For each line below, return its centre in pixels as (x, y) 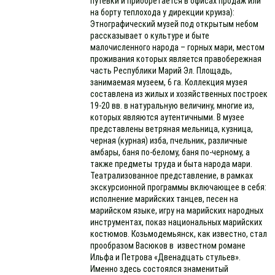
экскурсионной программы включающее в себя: (179, 187)
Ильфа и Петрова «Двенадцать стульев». (166, 257)
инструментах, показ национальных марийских (176, 222)
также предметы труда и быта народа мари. (172, 164)
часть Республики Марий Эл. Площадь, (161, 70)
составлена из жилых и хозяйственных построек (179, 94)
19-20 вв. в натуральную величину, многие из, (172, 105)
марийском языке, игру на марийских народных (177, 210)
